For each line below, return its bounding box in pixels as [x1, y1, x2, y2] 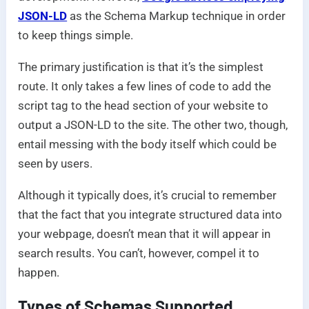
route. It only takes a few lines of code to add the [18, 79, 272, 94]
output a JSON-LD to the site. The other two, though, [18, 118, 288, 132]
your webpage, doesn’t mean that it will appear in [18, 227, 271, 241]
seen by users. [18, 157, 93, 171]
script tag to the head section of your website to [18, 99, 269, 113]
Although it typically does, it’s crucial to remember [18, 188, 277, 203]
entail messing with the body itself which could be [18, 137, 277, 152]
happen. [18, 266, 60, 280]
